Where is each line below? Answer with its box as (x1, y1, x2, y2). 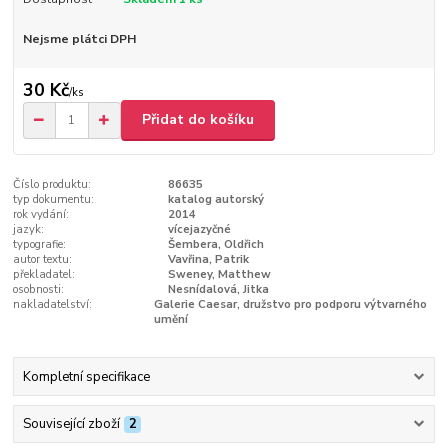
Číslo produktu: (13, 176, 92, 192)
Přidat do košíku (142, 110, 254, 130)
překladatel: (13, 266, 76, 282)
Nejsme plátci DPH (22, 31, 136, 48)
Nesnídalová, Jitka (167, 281, 269, 297)
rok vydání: (13, 206, 70, 222)
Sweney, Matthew (167, 266, 271, 282)
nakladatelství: (13, 296, 93, 312)
